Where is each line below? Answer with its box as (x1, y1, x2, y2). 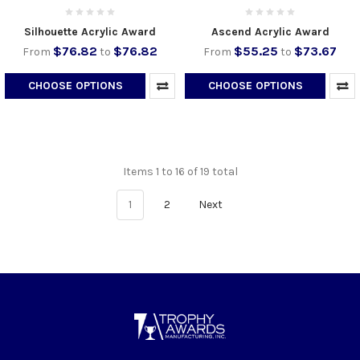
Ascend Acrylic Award (211, 25, 329, 39)
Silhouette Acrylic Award (24, 25, 156, 39)
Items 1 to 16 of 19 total (122, 165, 238, 179)
